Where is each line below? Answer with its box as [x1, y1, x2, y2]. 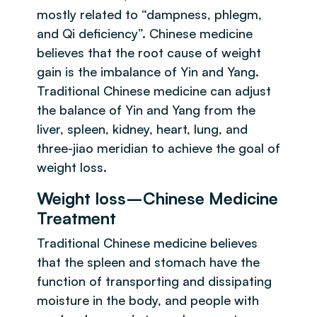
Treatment [37, 207, 116, 229]
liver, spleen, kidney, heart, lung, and [37, 121, 248, 137]
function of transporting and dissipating [37, 273, 272, 289]
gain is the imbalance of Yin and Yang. [37, 64, 259, 79]
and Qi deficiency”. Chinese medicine [37, 25, 253, 41]
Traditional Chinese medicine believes [37, 235, 258, 250]
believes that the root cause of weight [37, 45, 261, 60]
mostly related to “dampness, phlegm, [37, 6, 262, 22]
